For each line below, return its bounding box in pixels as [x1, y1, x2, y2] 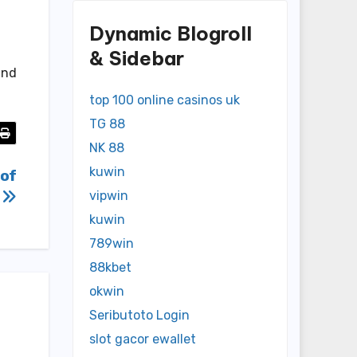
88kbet [89, 260, 131, 276]
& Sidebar [89, 46, 184, 70]
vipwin [89, 188, 128, 204]
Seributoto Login [89, 308, 190, 324]
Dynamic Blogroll [89, 22, 252, 45]
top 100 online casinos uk [89, 92, 240, 108]
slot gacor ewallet [89, 331, 196, 347]
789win [89, 236, 134, 252]
